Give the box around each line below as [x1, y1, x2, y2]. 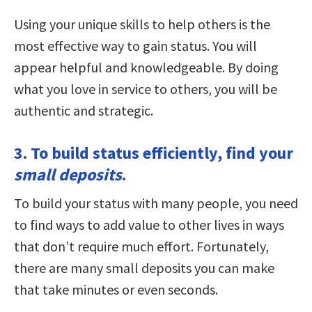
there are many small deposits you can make [14, 258, 274, 276]
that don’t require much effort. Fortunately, [14, 237, 269, 255]
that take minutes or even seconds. [14, 280, 218, 298]
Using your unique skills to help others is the [14, 15, 270, 33]
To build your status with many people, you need [14, 194, 298, 212]
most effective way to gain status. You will [14, 36, 257, 54]
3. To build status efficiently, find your [14, 141, 293, 164]
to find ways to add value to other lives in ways [14, 215, 284, 233]
